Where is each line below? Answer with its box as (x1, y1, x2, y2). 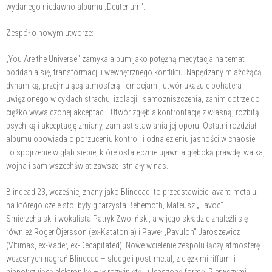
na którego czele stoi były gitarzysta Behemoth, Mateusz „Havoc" (6, 200, 223, 210)
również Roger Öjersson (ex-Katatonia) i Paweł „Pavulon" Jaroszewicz (6, 226, 240, 237)
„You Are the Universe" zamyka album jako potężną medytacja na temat (6, 53, 245, 64)
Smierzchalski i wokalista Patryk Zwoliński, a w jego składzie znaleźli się (6, 213, 248, 223)
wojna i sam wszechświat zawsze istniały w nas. (6, 160, 168, 171)
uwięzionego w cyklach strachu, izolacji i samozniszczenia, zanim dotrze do (6, 93, 260, 104)
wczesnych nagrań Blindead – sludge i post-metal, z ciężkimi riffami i (6, 253, 236, 263)
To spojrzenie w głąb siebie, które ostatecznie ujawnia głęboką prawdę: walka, (6, 147, 265, 157)
